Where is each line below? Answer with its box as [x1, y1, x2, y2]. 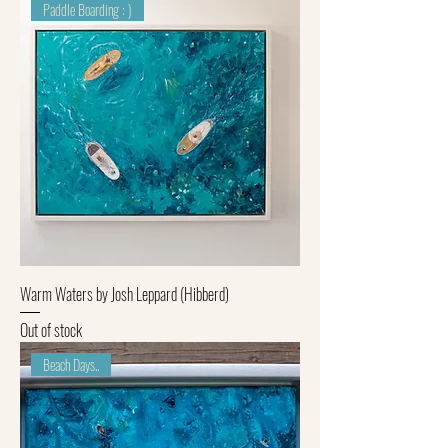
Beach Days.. [43, 354, 100, 376]
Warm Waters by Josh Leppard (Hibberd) [20, 282, 229, 307]
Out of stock [20, 318, 82, 343]
